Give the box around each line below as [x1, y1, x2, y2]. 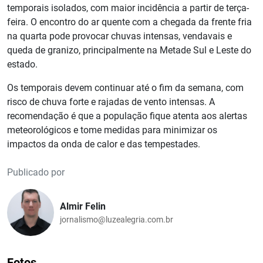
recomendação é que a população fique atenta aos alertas [7, 110, 247, 122]
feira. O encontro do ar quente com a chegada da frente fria [7, 16, 252, 28]
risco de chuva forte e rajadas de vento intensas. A [7, 96, 215, 108]
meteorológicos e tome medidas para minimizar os [7, 124, 217, 136]
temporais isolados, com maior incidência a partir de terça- [7, 2, 249, 14]
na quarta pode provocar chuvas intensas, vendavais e [7, 31, 232, 42]
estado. [7, 59, 38, 70]
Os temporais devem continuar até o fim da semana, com [7, 82, 244, 94]
